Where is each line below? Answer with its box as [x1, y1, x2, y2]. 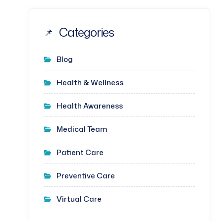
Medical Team [56, 124, 107, 134]
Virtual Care [56, 194, 102, 204]
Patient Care [56, 147, 104, 158]
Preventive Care [56, 170, 115, 181]
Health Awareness [56, 101, 123, 111]
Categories [59, 24, 114, 41]
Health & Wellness [56, 77, 123, 88]
